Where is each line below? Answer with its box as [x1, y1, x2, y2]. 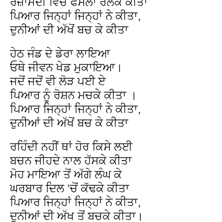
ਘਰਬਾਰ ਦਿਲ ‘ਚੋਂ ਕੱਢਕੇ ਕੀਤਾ [10, 181, 129, 195]
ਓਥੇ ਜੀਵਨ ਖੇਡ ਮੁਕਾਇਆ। [10, 60, 123, 74]
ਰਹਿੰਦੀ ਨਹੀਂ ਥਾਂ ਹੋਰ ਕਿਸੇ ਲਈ [10, 140, 132, 153]
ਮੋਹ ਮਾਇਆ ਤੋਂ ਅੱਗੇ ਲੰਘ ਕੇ [10, 167, 122, 181]
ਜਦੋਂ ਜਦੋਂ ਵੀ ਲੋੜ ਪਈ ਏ [10, 74, 106, 88]
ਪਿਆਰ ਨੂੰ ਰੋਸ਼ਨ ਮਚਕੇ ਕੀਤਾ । [10, 88, 137, 102]
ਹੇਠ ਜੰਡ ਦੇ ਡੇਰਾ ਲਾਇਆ [10, 47, 110, 60]
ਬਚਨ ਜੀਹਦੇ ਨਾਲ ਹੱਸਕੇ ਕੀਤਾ [10, 154, 132, 167]
